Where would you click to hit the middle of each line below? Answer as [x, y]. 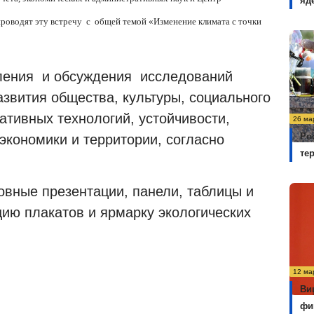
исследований [186, 76]
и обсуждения [87, 76]
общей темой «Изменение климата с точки [178, 22]
